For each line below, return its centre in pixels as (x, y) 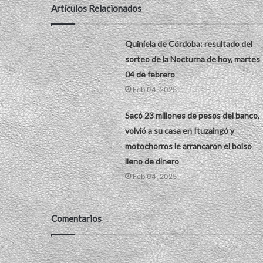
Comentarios (76, 218)
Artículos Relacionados (96, 8)
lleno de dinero (152, 161)
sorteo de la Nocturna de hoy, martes (192, 59)
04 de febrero (150, 74)
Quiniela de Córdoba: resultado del (188, 43)
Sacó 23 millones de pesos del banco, (192, 115)
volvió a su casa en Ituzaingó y (179, 130)
